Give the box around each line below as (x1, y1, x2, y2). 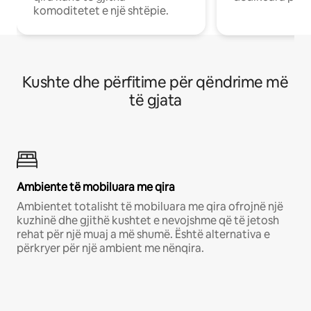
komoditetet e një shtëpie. (33, 3, 169, 19)
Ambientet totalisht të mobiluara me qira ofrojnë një (17, 199, 283, 215)
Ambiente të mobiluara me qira (17, 180, 175, 195)
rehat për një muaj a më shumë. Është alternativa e (17, 227, 270, 242)
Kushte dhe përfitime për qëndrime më (22, 72, 289, 93)
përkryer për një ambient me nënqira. (17, 241, 204, 256)
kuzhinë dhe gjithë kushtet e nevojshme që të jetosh (17, 213, 279, 228)
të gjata (129, 90, 182, 111)
